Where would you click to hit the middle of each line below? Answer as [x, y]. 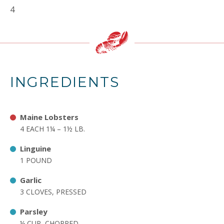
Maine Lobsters [49, 117]
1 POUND [36, 160]
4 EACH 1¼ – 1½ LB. [52, 129]
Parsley [34, 211]
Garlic [31, 180]
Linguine [35, 148]
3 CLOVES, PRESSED [53, 192]
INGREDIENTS [65, 82]
